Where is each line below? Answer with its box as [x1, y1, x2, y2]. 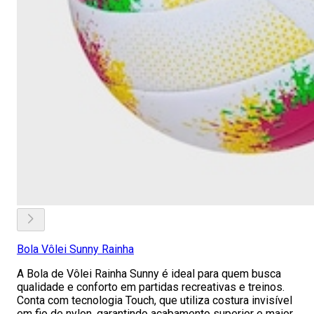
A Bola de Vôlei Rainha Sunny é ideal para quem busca [17, 267, 281, 280]
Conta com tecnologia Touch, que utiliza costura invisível [17, 294, 292, 307]
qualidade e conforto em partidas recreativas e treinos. [17, 280, 285, 294]
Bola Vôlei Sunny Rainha [17, 243, 134, 256]
